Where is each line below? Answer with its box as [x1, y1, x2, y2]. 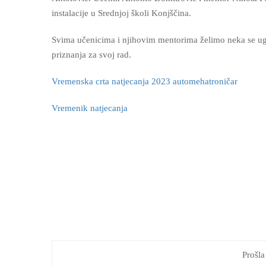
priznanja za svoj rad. [52, 50, 131, 59]
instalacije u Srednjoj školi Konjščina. [52, 8, 194, 18]
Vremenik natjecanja [52, 103, 128, 113]
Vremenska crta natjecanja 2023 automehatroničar [52, 77, 237, 86]
